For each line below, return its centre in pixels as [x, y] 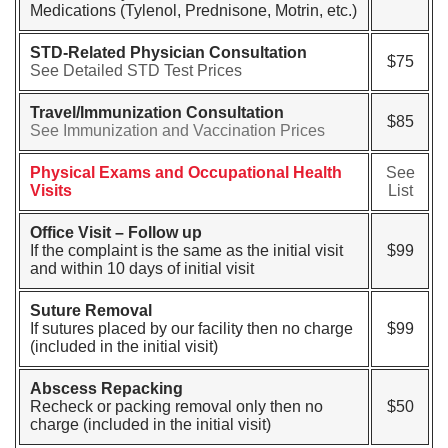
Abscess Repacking [106, 388]
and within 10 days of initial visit [142, 268]
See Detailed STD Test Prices [136, 70]
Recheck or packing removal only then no [176, 406]
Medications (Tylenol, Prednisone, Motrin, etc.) [193, 10]
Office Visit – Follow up [116, 232]
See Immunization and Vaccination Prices [177, 130]
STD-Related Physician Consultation [168, 52]
